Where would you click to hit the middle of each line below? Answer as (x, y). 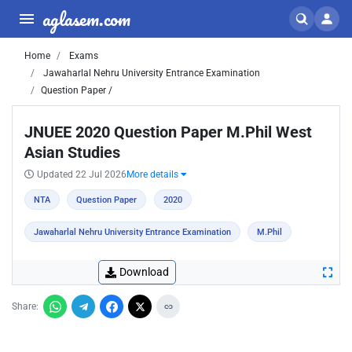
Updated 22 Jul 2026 (82, 174)
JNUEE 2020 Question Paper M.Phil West (168, 132)
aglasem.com (86, 18)
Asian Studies (72, 152)
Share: (25, 306)
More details (154, 174)
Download (144, 272)
